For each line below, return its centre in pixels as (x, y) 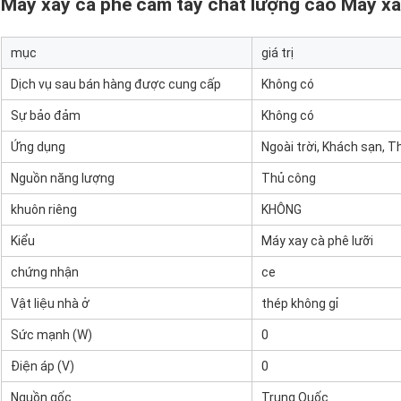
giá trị (277, 53)
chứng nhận (45, 273)
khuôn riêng (44, 210)
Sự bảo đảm (46, 116)
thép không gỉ (300, 304)
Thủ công (289, 179)
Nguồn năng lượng (63, 179)
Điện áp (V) (43, 367)
